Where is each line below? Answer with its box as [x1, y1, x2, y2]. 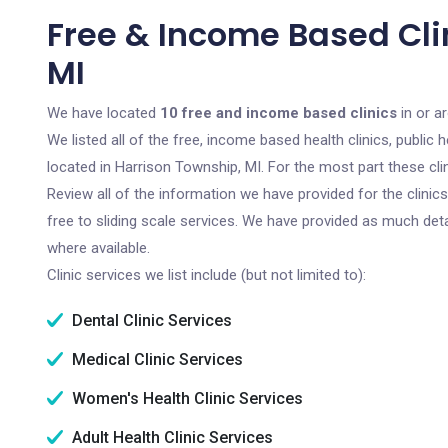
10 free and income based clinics [160, 104, 397, 122]
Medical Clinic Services [68, 350, 243, 369]
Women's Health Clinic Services [68, 389, 303, 408]
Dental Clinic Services [68, 311, 232, 330]
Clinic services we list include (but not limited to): [47, 266, 366, 284]
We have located [47, 104, 160, 122]
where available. [47, 239, 150, 257]
